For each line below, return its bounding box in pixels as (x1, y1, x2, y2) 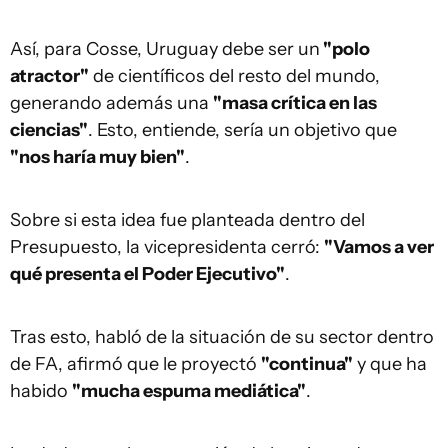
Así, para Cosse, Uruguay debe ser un (10, 38, 320, 61)
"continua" (261, 353, 353, 376)
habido (10, 380, 72, 403)
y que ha (353, 353, 427, 376)
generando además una (10, 92, 213, 115)
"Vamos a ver (324, 236, 434, 259)
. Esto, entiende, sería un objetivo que (88, 119, 397, 142)
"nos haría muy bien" (10, 146, 185, 169)
